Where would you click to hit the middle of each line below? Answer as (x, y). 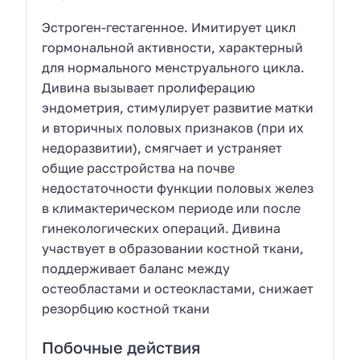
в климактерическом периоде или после (172, 208)
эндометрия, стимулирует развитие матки (178, 107)
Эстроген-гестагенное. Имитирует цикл (169, 27)
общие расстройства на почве (139, 168)
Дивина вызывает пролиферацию (149, 87)
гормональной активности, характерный (173, 47)
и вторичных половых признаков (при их (173, 127)
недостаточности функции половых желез (178, 188)
